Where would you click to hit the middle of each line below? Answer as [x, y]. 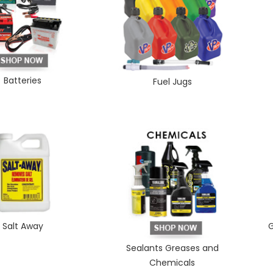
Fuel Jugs [172, 81]
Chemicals [172, 262]
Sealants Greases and [172, 248]
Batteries [23, 80]
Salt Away [23, 226]
